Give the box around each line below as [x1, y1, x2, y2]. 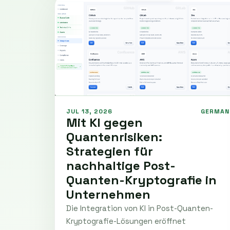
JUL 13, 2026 [66, 107, 112, 116]
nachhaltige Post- [66, 157, 176, 174]
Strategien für [66, 143, 153, 159]
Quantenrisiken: [66, 128, 162, 145]
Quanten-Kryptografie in [66, 171, 217, 188]
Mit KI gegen [66, 114, 143, 130]
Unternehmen [66, 186, 150, 202]
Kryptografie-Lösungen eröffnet [66, 216, 186, 226]
